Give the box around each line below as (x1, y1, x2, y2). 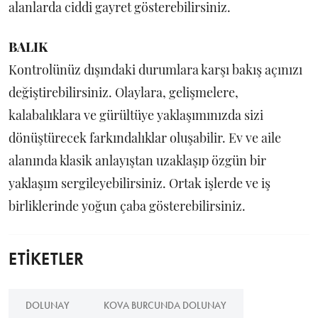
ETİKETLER (9, 248, 84, 270)
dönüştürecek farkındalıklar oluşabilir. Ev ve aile (9, 129, 281, 146)
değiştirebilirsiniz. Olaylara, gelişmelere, (9, 84, 238, 101)
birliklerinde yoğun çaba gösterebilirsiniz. (9, 197, 246, 214)
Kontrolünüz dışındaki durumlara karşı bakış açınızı (9, 61, 302, 78)
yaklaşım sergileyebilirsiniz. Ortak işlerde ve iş (9, 175, 270, 192)
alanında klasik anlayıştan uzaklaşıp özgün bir (9, 152, 266, 169)
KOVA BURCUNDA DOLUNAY (104, 299, 226, 312)
